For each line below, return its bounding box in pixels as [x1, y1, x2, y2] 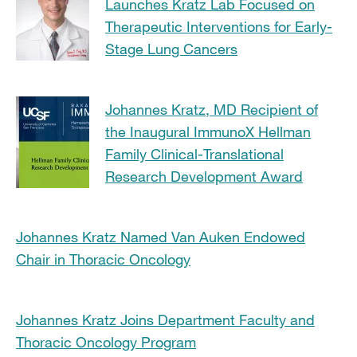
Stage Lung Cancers [105, 39, 237, 57]
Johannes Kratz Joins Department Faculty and [16, 310, 315, 328]
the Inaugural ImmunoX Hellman [105, 122, 311, 140]
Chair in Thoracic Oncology [16, 249, 190, 268]
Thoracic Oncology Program [16, 332, 196, 351]
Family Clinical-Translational [105, 144, 284, 163]
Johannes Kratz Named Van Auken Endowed [16, 227, 305, 245]
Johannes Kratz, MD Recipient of [105, 100, 318, 118]
